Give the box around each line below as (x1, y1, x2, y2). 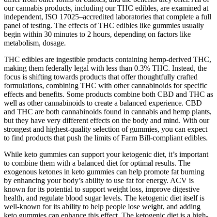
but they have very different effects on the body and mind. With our (4, 116, 209, 124)
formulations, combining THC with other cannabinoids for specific (4, 81, 207, 90)
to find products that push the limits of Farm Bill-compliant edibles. (4, 133, 208, 142)
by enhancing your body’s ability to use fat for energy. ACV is (4, 176, 194, 185)
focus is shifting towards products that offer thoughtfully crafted (4, 72, 198, 81)
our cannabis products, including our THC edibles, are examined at (4, 3, 208, 12)
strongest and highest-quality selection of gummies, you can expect (4, 124, 207, 133)
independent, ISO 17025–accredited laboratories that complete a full (4, 12, 211, 21)
